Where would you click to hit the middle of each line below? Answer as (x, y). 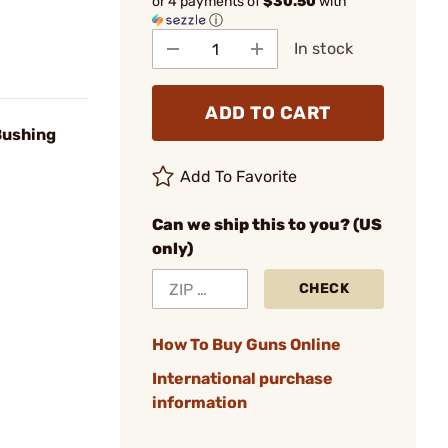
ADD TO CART (268, 113)
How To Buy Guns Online (246, 344)
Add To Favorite (239, 176)
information (199, 402)
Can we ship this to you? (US (267, 224)
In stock (323, 48)
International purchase (242, 378)
